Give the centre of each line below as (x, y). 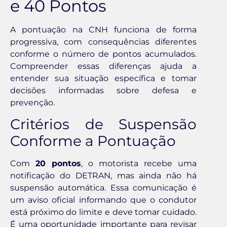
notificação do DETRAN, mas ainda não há (103, 176)
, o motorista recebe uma (139, 164)
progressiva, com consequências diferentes (103, 42)
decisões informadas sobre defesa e (103, 90)
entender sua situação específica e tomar (103, 78)
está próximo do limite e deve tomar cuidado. (103, 212)
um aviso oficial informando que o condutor (103, 200)
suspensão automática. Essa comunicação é (103, 188)
